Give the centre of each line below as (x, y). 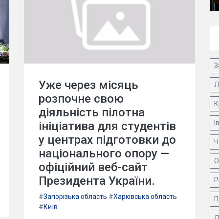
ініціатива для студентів (107, 126)
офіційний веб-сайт (93, 167)
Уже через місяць (88, 85)
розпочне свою (81, 99)
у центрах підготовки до (107, 140)
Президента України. (97, 181)
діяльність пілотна (92, 112)
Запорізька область (75, 197)
